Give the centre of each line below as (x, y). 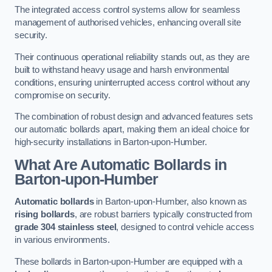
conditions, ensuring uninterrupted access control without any (133, 82)
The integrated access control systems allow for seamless (127, 10)
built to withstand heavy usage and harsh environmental (122, 70)
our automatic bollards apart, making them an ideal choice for (132, 130)
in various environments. (62, 240)
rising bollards (45, 215)
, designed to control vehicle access (185, 227)
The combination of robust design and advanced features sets (134, 117)
